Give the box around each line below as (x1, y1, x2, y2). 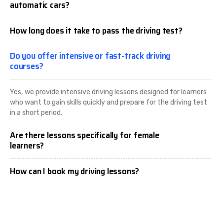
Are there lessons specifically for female (10, 129, 159, 142)
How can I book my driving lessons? (10, 165, 140, 178)
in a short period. (10, 109, 62, 117)
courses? (10, 60, 43, 73)
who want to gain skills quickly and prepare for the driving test (10, 98, 207, 107)
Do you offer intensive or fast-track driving (10, 49, 171, 63)
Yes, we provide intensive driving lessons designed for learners (10, 88, 207, 97)
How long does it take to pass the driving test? (10, 24, 183, 37)
